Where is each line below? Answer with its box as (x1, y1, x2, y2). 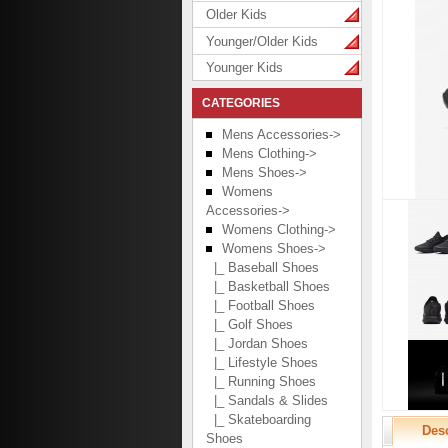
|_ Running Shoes (206, 374, 316, 390)
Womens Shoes (221, 241, 314, 257)
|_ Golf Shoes (206, 317, 293, 333)
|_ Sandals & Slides (206, 393, 328, 409)
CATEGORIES (202, 95, 280, 109)
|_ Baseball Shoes (206, 260, 319, 276)
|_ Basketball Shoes (206, 279, 330, 295)
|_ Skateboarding (206, 412, 311, 428)
